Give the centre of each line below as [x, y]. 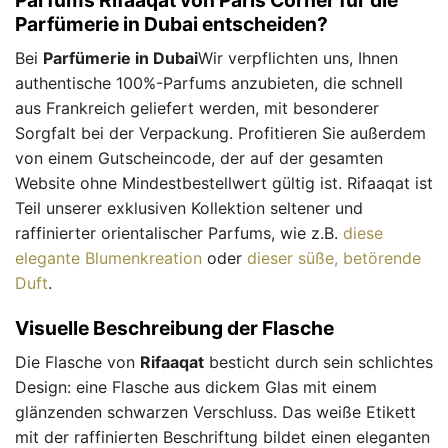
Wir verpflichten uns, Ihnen [298, 57]
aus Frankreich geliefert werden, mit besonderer [197, 107]
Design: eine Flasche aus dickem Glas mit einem [196, 387]
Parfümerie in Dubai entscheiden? [171, 24]
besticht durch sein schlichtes [318, 362]
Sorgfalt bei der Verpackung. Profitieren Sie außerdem [220, 132]
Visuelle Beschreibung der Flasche [174, 328]
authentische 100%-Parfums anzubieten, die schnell [209, 82]
